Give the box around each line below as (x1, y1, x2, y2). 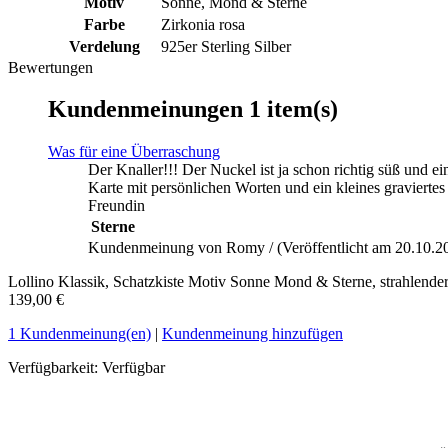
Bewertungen (8, 58, 93, 76)
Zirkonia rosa (161, 15, 245, 33)
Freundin (88, 197, 145, 215)
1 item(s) (249, 96, 338, 123)
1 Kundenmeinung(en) (8, 325, 151, 343)
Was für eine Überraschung (48, 143, 220, 161)
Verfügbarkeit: (8, 359, 98, 377)
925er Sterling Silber (161, 37, 291, 55)
